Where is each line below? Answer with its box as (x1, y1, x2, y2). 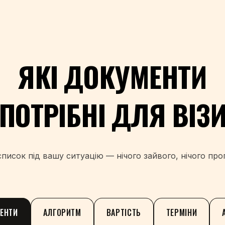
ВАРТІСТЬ (106, 206, 141, 218)
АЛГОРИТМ (43, 206, 81, 218)
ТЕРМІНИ (166, 206, 197, 218)
